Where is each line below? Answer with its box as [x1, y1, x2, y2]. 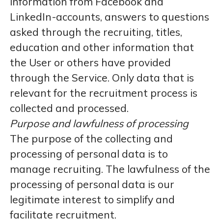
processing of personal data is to [10, 147, 168, 160]
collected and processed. [10, 102, 129, 114]
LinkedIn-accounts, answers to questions [10, 10, 209, 23]
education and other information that [10, 41, 194, 54]
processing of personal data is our [10, 178, 174, 191]
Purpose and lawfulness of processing [10, 117, 189, 130]
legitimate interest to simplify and [10, 193, 175, 206]
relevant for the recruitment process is [10, 86, 197, 99]
